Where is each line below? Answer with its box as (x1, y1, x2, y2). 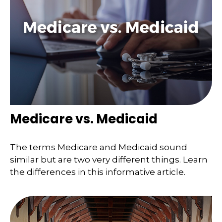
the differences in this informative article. (10, 167, 185, 177)
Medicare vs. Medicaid (10, 110, 158, 128)
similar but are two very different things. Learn (10, 155, 208, 165)
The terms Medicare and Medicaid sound (10, 142, 187, 153)
